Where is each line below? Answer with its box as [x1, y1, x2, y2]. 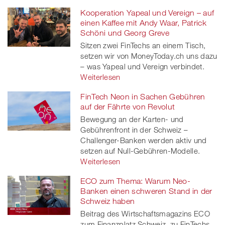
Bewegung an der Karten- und [80, 114, 184, 124]
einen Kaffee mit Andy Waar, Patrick [80, 18, 206, 27]
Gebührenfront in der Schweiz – [80, 125, 188, 134]
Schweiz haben [80, 196, 135, 205]
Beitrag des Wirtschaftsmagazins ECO [80, 208, 210, 218]
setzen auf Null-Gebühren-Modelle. [80, 146, 200, 155]
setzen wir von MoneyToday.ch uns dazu [80, 51, 217, 60]
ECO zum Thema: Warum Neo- [80, 176, 190, 185]
